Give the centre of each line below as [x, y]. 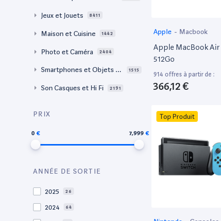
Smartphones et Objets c [80, 70]
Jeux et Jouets [62, 15]
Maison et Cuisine [68, 33]
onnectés [56, 82]
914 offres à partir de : [184, 74]
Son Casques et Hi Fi [72, 88]
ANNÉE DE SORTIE [67, 171]
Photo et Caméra [67, 52]
